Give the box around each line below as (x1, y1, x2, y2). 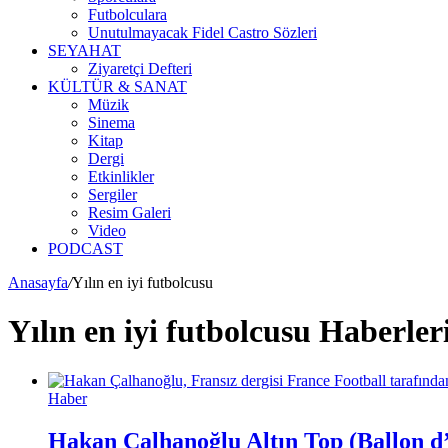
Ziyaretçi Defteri (88, 60, 192, 77)
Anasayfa (8, 274, 68, 291)
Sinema (88, 114, 135, 131)
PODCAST (48, 240, 123, 257)
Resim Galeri (88, 204, 171, 221)
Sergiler (88, 186, 137, 203)
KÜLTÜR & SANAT (48, 78, 187, 95)
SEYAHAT (48, 42, 121, 59)
